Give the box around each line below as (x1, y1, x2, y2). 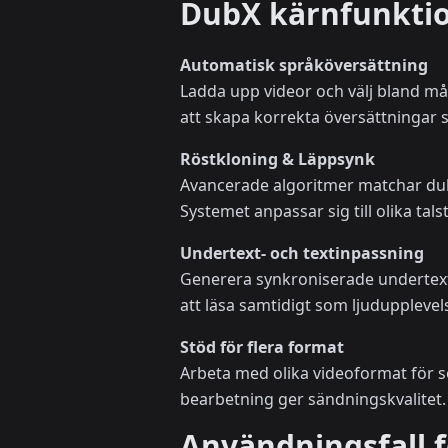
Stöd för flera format (180, 336, 344, 359)
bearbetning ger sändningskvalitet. (180, 388, 446, 411)
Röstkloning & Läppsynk (180, 148, 375, 171)
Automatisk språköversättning (180, 54, 428, 77)
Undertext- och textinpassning (180, 242, 424, 265)
